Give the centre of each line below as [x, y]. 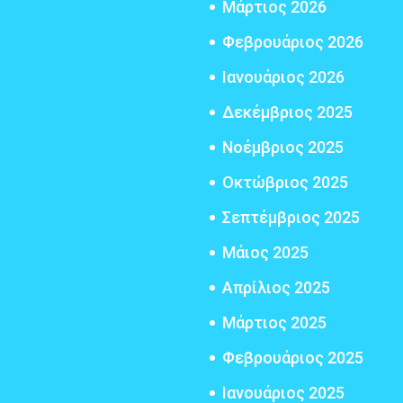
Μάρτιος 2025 [275, 322]
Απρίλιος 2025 [277, 287]
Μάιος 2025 [266, 252]
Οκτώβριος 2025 [286, 182]
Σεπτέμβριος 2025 [291, 217]
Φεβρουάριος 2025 [293, 357]
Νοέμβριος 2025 [283, 147]
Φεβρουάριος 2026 [293, 41]
